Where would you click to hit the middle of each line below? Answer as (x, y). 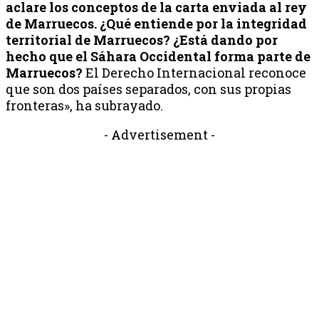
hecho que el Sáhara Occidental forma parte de (158, 56)
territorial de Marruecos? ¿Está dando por (142, 40)
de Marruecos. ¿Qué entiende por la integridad (156, 23)
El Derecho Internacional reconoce (196, 72)
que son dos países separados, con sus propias (148, 89)
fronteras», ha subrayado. (84, 105)
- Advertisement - (159, 134)
